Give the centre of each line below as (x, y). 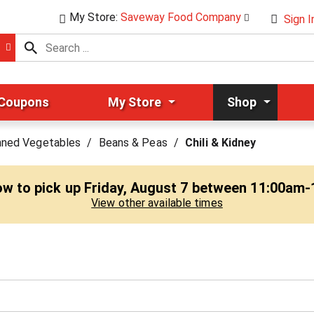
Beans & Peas (133, 143)
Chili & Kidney (221, 143)
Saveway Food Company (181, 17)
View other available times (157, 203)
